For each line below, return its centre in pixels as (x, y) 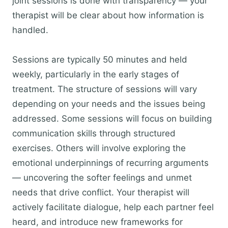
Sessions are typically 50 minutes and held (100, 60)
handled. (30, 30)
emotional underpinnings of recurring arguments (110, 163)
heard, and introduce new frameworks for (97, 222)
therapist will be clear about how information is (108, 15)
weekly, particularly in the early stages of (96, 74)
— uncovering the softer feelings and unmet (102, 178)
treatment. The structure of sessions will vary (105, 89)
